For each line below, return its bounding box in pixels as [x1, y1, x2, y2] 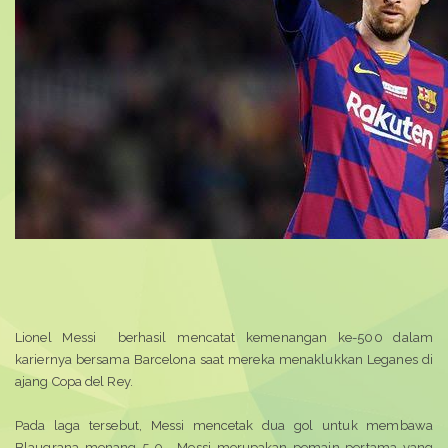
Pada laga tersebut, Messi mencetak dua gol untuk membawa [15, 418, 433, 433]
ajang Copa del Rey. [15, 374, 133, 389]
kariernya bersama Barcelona [15, 352, 200, 367]
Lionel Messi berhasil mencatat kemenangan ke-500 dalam [15, 330, 433, 345]
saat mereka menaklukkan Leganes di [199, 352, 433, 367]
